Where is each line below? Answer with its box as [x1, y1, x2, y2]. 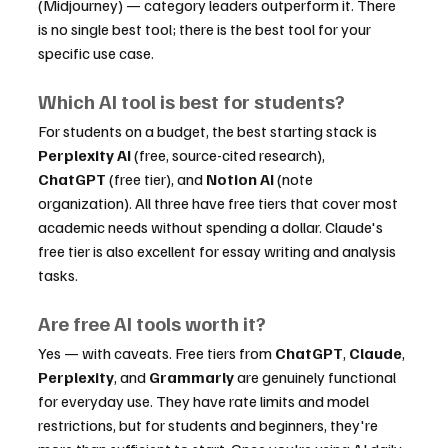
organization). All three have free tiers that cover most [38, 193, 401, 213]
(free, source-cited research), [131, 145, 328, 165]
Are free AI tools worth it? [38, 310, 266, 336]
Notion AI [206, 169, 274, 189]
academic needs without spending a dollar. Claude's [38, 217, 386, 237]
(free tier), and [106, 169, 206, 189]
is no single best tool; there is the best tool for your [38, 19, 374, 39]
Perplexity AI [38, 145, 131, 165]
